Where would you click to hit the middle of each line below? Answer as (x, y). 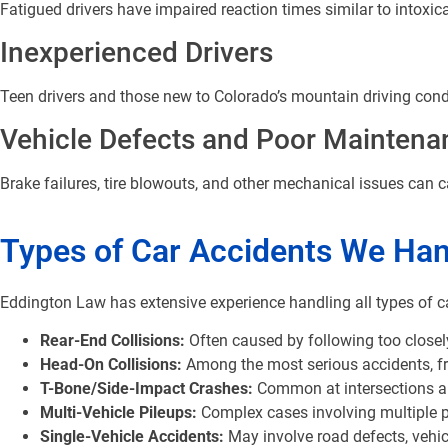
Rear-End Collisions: (112, 341)
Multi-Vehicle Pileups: (118, 413)
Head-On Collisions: (111, 365)
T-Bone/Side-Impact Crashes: (146, 389)
